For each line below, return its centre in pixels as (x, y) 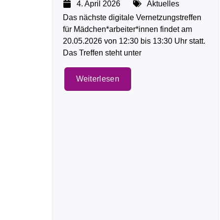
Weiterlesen (97, 79)
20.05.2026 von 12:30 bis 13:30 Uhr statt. (134, 41)
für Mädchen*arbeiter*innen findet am (127, 29)
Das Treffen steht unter (102, 53)
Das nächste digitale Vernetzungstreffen (132, 17)
